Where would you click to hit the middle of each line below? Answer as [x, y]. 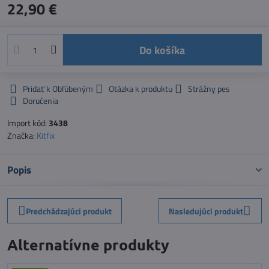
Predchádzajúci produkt [68, 211]
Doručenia [41, 101]
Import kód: [28, 123]
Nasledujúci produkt [206, 211]
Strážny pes [209, 89]
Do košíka [166, 50]
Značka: [22, 135]
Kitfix [46, 135]
